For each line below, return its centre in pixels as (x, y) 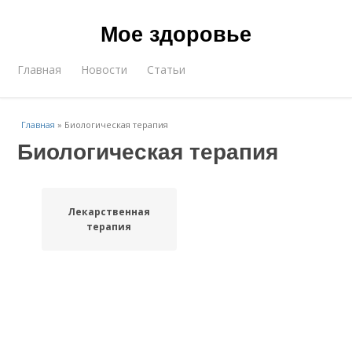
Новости (104, 70)
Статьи (167, 70)
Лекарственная (109, 212)
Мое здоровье (176, 33)
